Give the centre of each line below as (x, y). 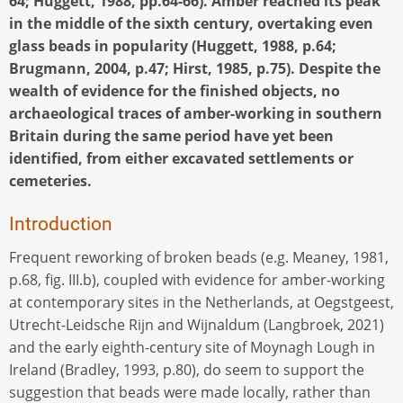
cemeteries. (50, 180)
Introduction (61, 224)
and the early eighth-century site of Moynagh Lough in (192, 347)
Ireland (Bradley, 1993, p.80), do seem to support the (187, 369)
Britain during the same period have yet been (171, 135)
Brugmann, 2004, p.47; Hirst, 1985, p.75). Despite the (195, 68)
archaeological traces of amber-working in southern (196, 113)
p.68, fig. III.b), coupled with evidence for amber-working (197, 279)
